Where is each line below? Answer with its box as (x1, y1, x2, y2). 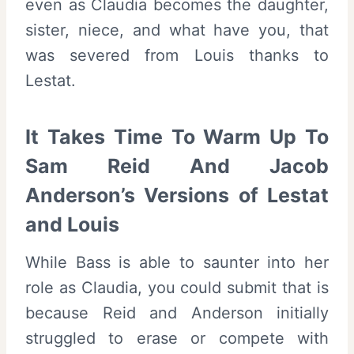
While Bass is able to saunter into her (25, 252, 329, 272)
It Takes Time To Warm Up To (25, 125, 329, 149)
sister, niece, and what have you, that (25, 20, 329, 40)
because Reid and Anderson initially (25, 303, 329, 322)
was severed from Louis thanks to (25, 45, 329, 65)
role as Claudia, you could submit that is (25, 277, 329, 297)
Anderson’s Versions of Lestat (25, 183, 329, 208)
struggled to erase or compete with (25, 328, 329, 348)
